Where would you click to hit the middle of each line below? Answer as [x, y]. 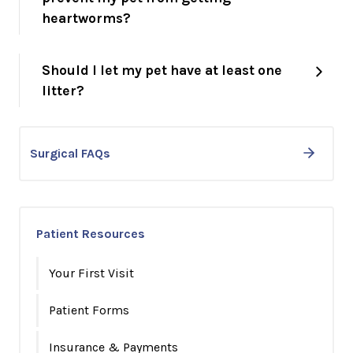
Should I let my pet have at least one [162, 70]
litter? [63, 91]
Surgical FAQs [70, 153]
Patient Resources [91, 234]
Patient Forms [89, 310]
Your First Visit [91, 273]
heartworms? [86, 18]
